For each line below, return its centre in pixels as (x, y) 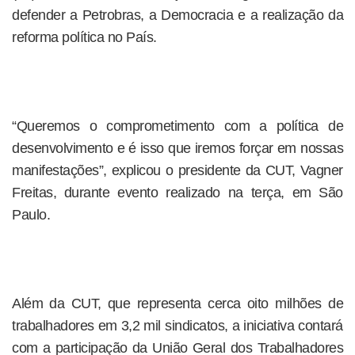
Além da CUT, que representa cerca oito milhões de (177, 303)
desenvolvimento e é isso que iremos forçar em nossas (177, 148)
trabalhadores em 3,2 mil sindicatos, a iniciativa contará (177, 326)
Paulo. (31, 215)
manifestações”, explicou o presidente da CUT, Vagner (177, 170)
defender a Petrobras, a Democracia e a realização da (177, 15)
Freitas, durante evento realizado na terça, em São (177, 193)
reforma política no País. (84, 37)
